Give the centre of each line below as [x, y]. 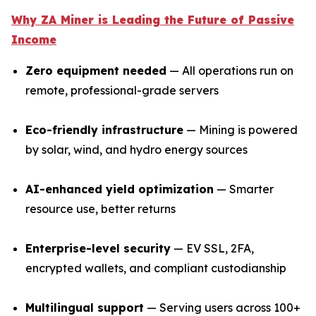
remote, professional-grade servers [122, 91]
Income [34, 40]
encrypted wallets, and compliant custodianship [156, 268]
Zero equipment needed [96, 71]
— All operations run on [230, 71]
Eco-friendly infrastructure [104, 130]
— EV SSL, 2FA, [212, 249]
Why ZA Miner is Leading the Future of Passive [153, 20]
